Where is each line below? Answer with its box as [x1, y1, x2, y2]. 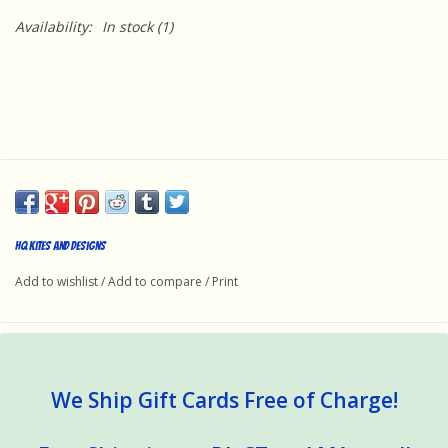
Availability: [15, 16, 92, 36]
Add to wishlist [15, 272, 98, 290]
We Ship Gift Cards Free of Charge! [50, 385, 398, 414]
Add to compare [108, 272, 205, 290]
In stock [102, 16, 153, 36]
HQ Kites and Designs [15, 238, 106, 252]
